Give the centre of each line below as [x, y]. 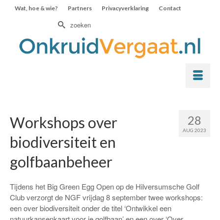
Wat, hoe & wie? [36, 8]
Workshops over [64, 122]
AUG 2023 [194, 130]
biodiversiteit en [63, 142]
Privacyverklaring [125, 8]
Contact [170, 8]
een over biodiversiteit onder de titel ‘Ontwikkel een [91, 208]
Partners [80, 8]
